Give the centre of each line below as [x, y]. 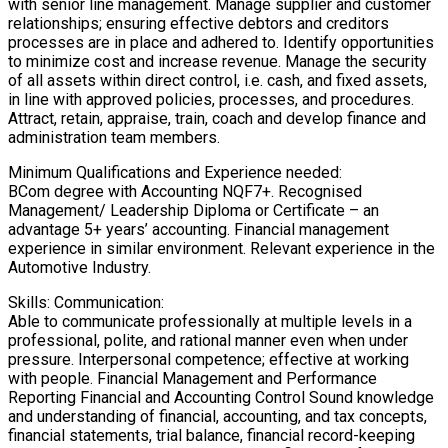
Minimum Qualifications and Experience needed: [175, 173]
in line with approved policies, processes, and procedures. [211, 100]
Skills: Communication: [86, 303]
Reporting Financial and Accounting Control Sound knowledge [221, 398]
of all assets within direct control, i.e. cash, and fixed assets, [217, 81]
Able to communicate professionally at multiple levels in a [210, 322]
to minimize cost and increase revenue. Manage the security [217, 62]
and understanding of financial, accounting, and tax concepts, [217, 417]
